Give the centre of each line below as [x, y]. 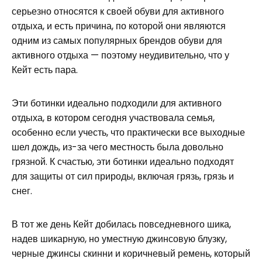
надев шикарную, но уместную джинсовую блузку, [119, 239]
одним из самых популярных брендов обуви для [117, 41]
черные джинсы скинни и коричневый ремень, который [131, 254]
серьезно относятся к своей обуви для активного [118, 12]
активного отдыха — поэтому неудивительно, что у [120, 56]
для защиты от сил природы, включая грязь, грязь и [123, 177]
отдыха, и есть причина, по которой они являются [119, 26]
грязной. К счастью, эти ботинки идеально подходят [123, 162]
